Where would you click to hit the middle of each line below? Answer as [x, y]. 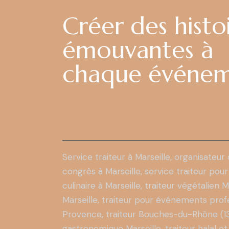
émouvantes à [138, 50]
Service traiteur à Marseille [116, 157]
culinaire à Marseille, [104, 186]
